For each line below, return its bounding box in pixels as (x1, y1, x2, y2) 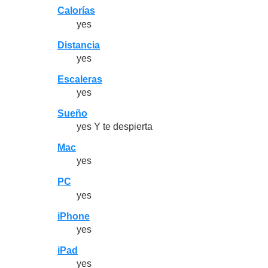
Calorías (57, 5, 95, 16)
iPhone (57, 211, 90, 221)
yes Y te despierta (77, 121, 153, 132)
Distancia (57, 39, 100, 50)
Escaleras (57, 74, 102, 84)
